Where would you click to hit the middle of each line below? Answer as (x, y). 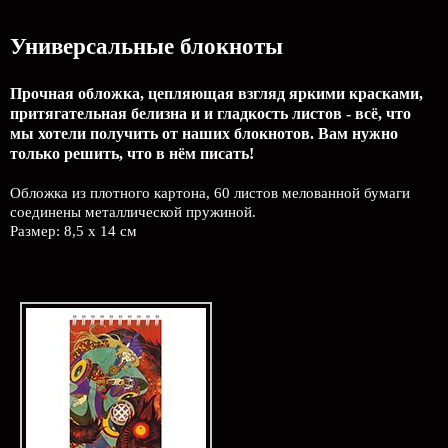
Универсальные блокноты (146, 46)
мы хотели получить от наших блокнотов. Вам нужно (204, 133)
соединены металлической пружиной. (133, 212)
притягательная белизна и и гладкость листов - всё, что (210, 113)
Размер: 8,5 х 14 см (73, 231)
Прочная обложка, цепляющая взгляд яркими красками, (216, 93)
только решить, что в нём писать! (132, 153)
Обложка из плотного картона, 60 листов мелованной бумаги (210, 193)
